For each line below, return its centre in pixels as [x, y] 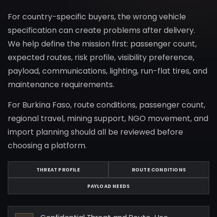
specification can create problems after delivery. [101, 30]
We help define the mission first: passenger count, [102, 44]
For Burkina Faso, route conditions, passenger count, [107, 105]
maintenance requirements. [61, 85]
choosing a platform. [47, 146]
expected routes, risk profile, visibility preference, [101, 57]
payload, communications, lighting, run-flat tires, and [108, 71]
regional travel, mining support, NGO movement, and [108, 118]
